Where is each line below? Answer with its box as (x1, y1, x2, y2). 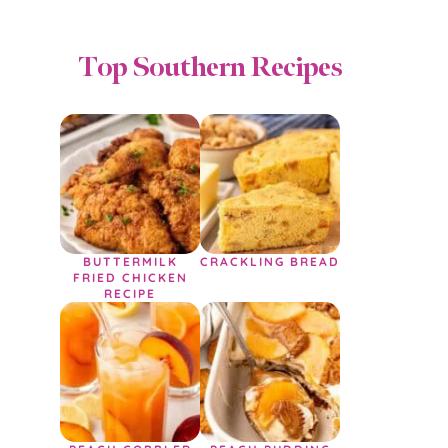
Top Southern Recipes (78, 48, 342, 85)
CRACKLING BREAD (200, 254, 340, 269)
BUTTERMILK (82, 254, 178, 269)
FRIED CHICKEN (72, 270, 188, 285)
